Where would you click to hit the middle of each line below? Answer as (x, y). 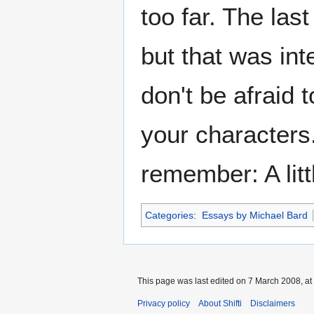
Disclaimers (273, 304)
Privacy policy (164, 304)
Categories (169, 216)
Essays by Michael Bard (254, 216)
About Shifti (220, 304)
